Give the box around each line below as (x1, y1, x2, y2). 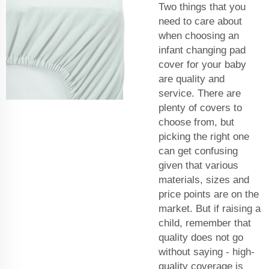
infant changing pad (159, 44, 246, 56)
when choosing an (159, 29, 239, 41)
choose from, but (159, 116, 234, 128)
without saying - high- (159, 246, 255, 258)
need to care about (159, 15, 242, 27)
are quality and (159, 73, 225, 85)
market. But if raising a (159, 202, 261, 214)
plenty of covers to (159, 101, 242, 113)
